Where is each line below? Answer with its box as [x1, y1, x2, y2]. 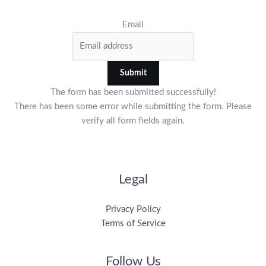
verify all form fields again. [81, 116, 185, 125]
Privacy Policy [105, 204, 161, 214]
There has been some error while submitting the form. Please [14, 102, 252, 111]
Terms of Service [100, 218, 166, 228]
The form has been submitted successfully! [50, 87, 216, 97]
